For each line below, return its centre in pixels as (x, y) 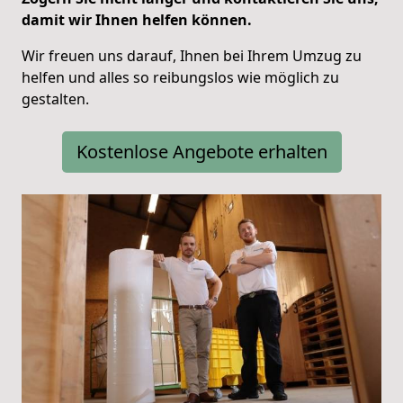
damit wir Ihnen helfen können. (137, 19)
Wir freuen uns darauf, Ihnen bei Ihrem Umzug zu (192, 55)
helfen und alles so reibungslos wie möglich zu (180, 77)
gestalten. (55, 99)
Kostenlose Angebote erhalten (201, 151)
